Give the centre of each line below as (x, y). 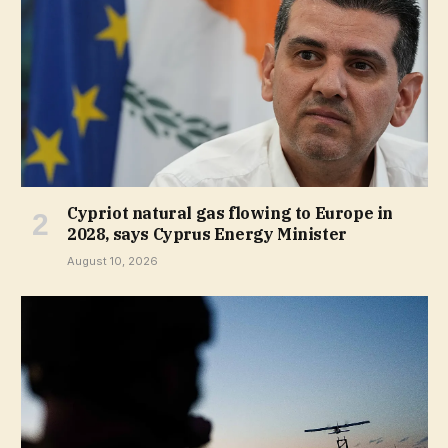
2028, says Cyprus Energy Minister (207, 234)
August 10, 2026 (112, 261)
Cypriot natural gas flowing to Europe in (230, 213)
